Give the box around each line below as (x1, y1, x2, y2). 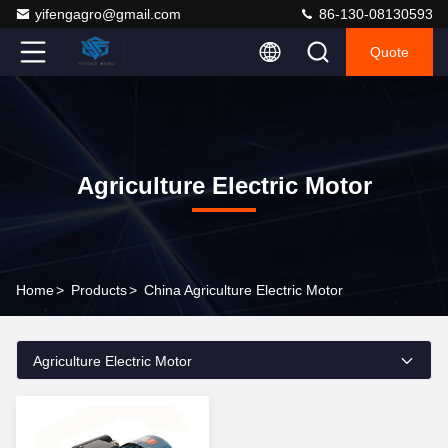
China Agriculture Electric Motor (144, 282, 343, 298)
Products (71, 282, 127, 298)
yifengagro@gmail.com (35, 6, 181, 22)
